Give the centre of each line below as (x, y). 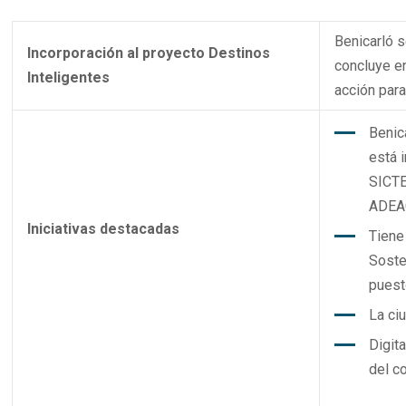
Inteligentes (69, 78)
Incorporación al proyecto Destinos (149, 53)
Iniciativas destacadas (104, 229)
